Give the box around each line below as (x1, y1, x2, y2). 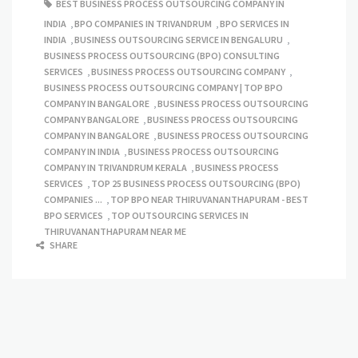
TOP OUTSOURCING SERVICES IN (111, 209, 249, 222)
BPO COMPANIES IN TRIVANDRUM (74, 18, 212, 30)
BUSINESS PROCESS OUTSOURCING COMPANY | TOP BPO (44, 82, 283, 94)
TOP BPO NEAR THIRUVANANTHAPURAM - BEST (110, 193, 308, 206)
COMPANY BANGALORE (44, 113, 139, 126)
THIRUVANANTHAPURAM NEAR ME (44, 225, 186, 238)
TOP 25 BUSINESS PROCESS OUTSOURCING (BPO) (91, 177, 300, 190)
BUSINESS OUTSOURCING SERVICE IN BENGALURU (74, 34, 283, 46)
